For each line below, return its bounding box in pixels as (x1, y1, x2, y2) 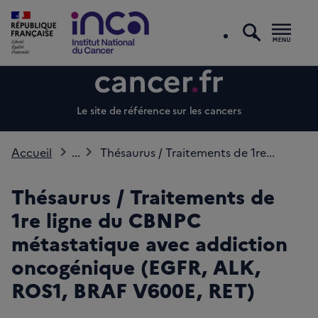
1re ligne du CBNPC (11, 205, 201, 234)
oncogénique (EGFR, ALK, (11, 252, 261, 280)
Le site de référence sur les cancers (77, 103, 241, 118)
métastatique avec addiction (11, 229, 287, 257)
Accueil (11, 144, 52, 160)
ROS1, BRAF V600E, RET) (11, 275, 255, 304)
